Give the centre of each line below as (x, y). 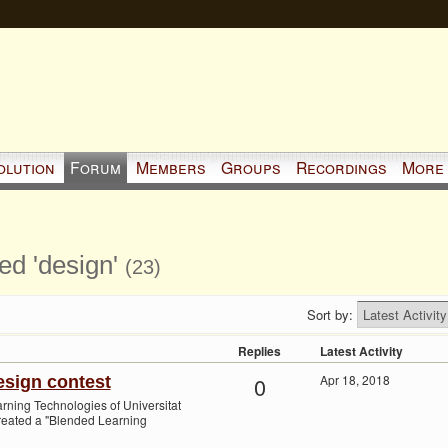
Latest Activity (361, 351)
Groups (250, 167)
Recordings (341, 167)
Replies (259, 351)
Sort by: (331, 315)
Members (170, 167)
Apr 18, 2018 (354, 380)
